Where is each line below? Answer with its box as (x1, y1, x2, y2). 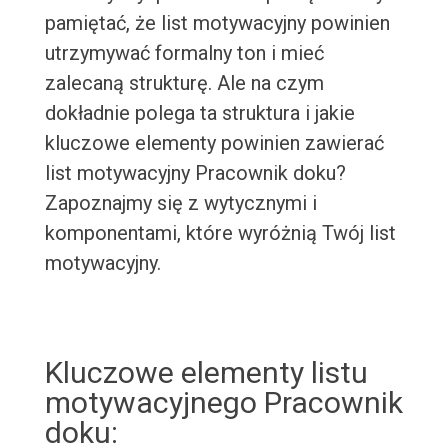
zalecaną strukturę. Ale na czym (44, 71, 324, 96)
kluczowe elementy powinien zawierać (44, 131, 384, 156)
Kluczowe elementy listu (44, 355, 368, 391)
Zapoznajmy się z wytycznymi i (44, 191, 317, 216)
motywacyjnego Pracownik (44, 385, 403, 421)
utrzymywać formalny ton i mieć (44, 41, 324, 66)
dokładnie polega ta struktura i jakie (44, 101, 355, 126)
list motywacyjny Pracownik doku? (44, 161, 346, 186)
